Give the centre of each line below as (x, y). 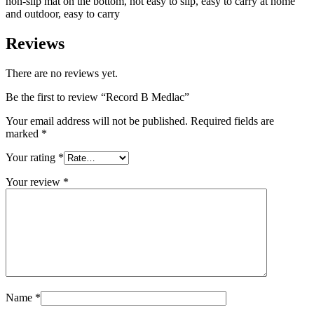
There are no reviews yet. (62, 73)
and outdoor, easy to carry (63, 13)
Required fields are (232, 121)
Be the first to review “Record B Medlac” (97, 97)
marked (23, 133)
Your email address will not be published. (97, 121)
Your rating (32, 157)
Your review (34, 182)
